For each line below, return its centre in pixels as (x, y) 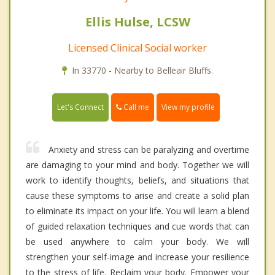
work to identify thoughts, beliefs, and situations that (137, 180)
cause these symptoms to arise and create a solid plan (137, 196)
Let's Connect (80, 107)
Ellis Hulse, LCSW (137, 21)
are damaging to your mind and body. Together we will (137, 165)
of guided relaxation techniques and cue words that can (137, 227)
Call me (135, 107)
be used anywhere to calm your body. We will (137, 242)
